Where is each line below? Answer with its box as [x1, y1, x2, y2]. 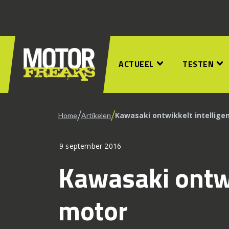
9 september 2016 [59, 141, 122, 151]
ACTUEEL [119, 58, 154, 70]
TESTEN [182, 58, 214, 70]
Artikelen [81, 111, 111, 120]
